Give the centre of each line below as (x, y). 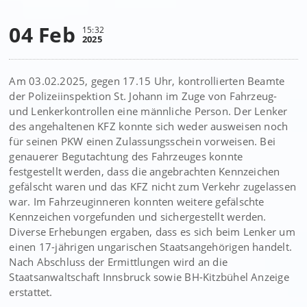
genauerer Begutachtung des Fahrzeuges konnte (126, 156)
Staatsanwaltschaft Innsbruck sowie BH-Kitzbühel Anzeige (149, 277)
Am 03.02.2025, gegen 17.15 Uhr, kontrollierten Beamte (147, 81)
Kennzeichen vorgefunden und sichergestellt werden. (138, 217)
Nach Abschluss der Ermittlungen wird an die (119, 262)
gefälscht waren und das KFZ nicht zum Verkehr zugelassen (153, 186)
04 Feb (42, 35)
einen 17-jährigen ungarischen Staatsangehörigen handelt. (151, 247)
